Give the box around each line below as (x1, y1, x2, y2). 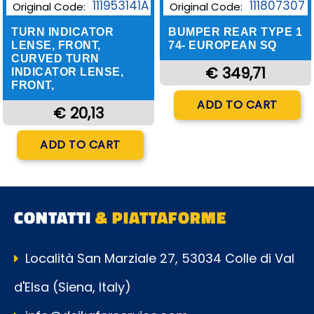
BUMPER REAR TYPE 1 (168, 26, 302, 39)
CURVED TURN (11, 53, 100, 65)
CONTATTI (14, 205, 95, 231)
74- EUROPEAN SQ (168, 39, 277, 52)
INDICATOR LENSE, (11, 66, 123, 78)
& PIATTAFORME (95, 205, 226, 231)
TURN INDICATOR (11, 26, 114, 39)
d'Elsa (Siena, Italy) (14, 278, 131, 296)
